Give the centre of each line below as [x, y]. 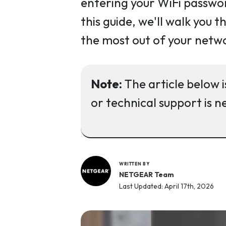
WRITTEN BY [134, 164]
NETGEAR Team [147, 175]
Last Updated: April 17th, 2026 [166, 186]
